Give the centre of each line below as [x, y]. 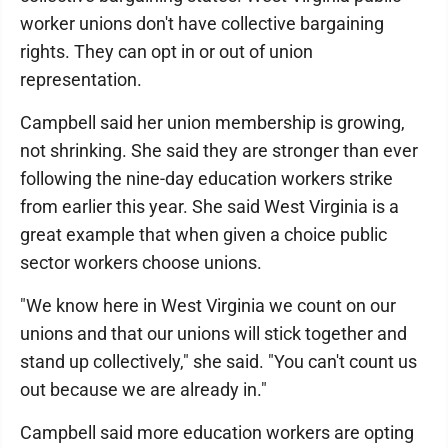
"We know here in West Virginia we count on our [208, 305]
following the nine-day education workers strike [206, 178]
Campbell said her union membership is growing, [212, 122]
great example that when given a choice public [203, 234]
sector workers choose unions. [141, 262]
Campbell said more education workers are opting [217, 432]
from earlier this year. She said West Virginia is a [209, 206]
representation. [81, 79]
